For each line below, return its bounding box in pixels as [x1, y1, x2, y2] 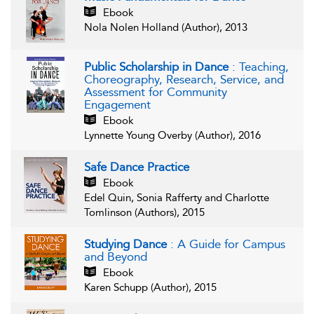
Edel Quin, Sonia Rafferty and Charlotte [84, 191, 269, 205]
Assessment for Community [84, 85, 227, 100]
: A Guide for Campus [170, 237, 285, 252]
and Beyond [84, 250, 147, 264]
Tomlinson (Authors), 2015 [84, 206, 205, 219]
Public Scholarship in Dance [84, 60, 232, 74]
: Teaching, [232, 60, 289, 74]
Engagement [84, 97, 151, 112]
